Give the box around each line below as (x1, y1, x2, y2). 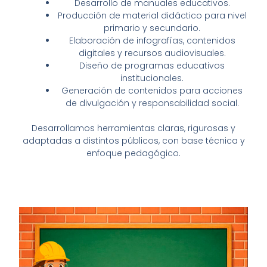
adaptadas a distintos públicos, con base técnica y (22, 134, 245, 147)
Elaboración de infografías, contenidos (69, 34, 235, 46)
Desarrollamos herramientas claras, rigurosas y (32, 122, 235, 134)
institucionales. (120, 72, 184, 84)
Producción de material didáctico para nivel (57, 9, 247, 21)
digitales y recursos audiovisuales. (78, 46, 226, 59)
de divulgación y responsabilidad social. (65, 97, 239, 109)
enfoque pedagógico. (86, 147, 181, 159)
